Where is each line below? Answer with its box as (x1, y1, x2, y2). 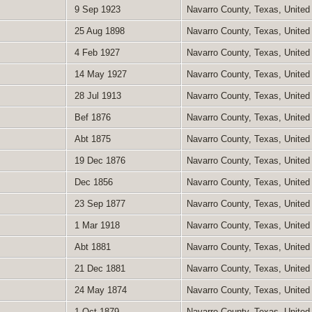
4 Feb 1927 (71, 47, 120, 58)
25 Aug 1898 (71, 25, 125, 36)
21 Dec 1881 (71, 263, 125, 274)
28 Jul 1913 (71, 90, 121, 101)
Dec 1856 (71, 176, 113, 187)
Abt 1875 (71, 133, 111, 144)
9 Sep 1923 (71, 3, 120, 15)
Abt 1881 (71, 241, 111, 252)
